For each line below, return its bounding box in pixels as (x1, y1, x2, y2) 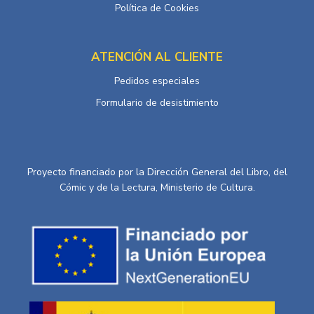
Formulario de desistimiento (95, 96, 219, 110)
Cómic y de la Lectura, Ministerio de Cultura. (59, 181, 255, 195)
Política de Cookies (115, 1, 199, 15)
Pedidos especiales (114, 74, 200, 88)
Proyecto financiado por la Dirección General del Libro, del (27, 165, 287, 179)
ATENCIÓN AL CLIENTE (91, 49, 223, 66)
